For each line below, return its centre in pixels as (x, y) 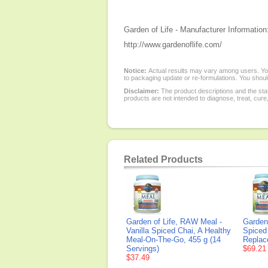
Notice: (136, 71)
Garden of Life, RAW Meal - (174, 222)
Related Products (163, 159)
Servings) (143, 249)
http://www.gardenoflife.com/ (173, 45)
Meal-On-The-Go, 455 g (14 (173, 240)
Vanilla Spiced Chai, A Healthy (179, 231)
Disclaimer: (141, 91)
